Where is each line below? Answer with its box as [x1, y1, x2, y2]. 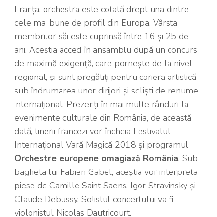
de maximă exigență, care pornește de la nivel [15, 57, 192, 69]
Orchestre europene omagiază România [15, 152, 178, 164]
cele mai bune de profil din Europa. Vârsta [15, 16, 177, 29]
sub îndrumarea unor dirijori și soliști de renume [15, 84, 198, 96]
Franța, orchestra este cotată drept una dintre [15, 3, 189, 15]
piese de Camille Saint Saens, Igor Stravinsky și [15, 179, 196, 191]
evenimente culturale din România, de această [15, 111, 191, 124]
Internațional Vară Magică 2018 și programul [15, 139, 188, 151]
